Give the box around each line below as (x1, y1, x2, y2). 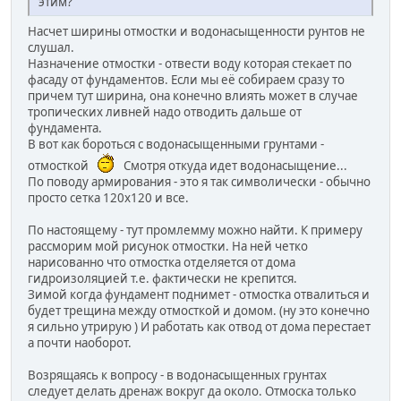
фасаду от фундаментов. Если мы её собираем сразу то (28, 72, 345, 89)
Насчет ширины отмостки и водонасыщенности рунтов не (28, 23, 365, 40)
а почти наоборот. (28, 335, 132, 352)
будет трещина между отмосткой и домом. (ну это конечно (28, 303, 370, 320)
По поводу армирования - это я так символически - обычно (28, 174, 371, 191)
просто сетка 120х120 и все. (28, 190, 189, 207)
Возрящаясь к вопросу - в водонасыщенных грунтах (28, 367, 327, 384)
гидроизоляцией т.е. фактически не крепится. (28, 270, 297, 287)
